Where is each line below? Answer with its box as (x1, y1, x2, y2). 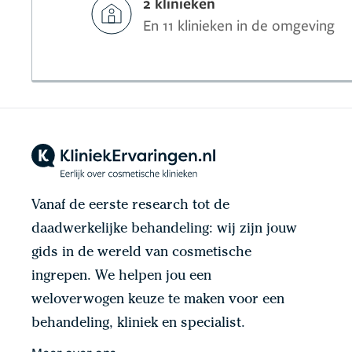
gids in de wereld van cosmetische (31, 245, 251, 260)
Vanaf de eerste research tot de (31, 198, 229, 213)
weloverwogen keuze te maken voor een (31, 292, 284, 307)
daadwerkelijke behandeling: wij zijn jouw (31, 222, 297, 236)
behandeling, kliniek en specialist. (31, 316, 245, 331)
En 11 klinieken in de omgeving (143, 15, 335, 35)
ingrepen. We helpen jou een (31, 269, 211, 284)
